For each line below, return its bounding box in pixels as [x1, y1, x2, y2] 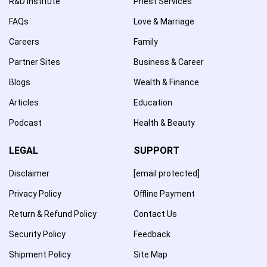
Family [133, 36, 158, 46]
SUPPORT [133, 144, 179, 156]
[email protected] [133, 168, 200, 178]
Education [133, 97, 172, 107]
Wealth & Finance [133, 77, 199, 87]
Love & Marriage [133, 16, 194, 26]
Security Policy [9, 229, 66, 239]
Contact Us [133, 209, 177, 219]
